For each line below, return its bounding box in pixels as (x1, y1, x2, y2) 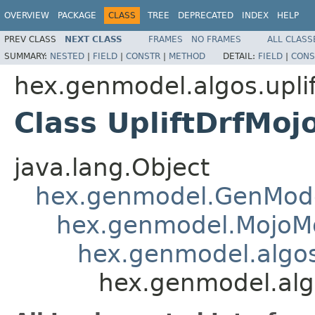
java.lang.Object (14, 153, 210, 181)
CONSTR (126, 51, 160, 61)
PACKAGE (58, 11, 96, 20)
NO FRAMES (191, 34, 241, 44)
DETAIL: (223, 51, 258, 61)
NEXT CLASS (65, 34, 122, 44)
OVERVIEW (4, 11, 49, 20)
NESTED (50, 51, 84, 61)
